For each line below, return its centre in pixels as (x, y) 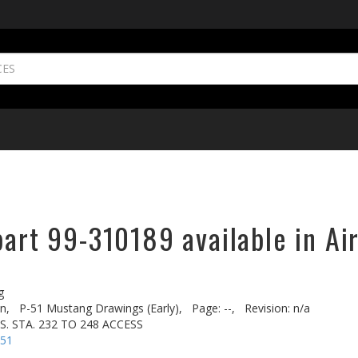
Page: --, (213, 308)
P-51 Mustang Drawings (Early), (101, 308)
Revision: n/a (277, 308)
